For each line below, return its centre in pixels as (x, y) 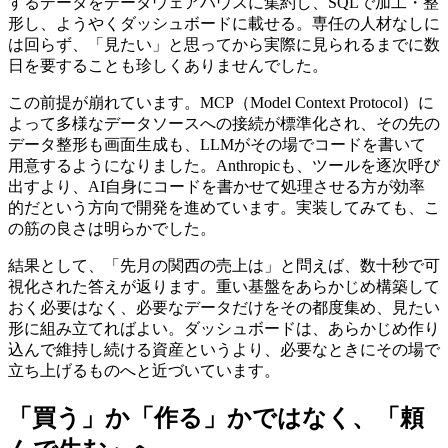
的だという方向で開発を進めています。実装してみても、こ (224, 208)
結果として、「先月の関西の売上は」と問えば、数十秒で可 (224, 266)
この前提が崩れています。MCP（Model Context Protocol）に (221, 103)
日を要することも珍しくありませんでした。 (168, 66)
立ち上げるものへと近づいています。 (144, 371)
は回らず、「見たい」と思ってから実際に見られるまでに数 (224, 45)
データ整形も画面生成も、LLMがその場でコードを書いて (217, 145)
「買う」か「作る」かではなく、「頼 (216, 418)
